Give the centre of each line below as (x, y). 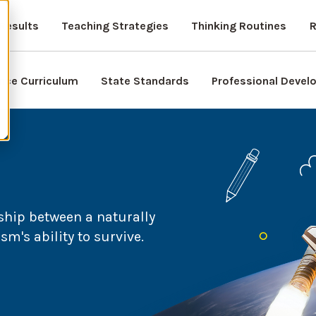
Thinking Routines (238, 26)
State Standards (145, 81)
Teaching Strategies (115, 26)
